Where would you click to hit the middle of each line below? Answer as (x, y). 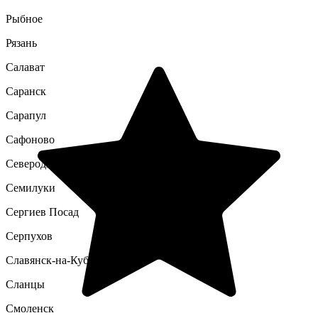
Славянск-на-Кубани (56, 260)
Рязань (21, 43)
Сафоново (30, 139)
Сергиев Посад (42, 212)
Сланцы (25, 284)
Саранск (26, 91)
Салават (25, 67)
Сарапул (26, 115)
